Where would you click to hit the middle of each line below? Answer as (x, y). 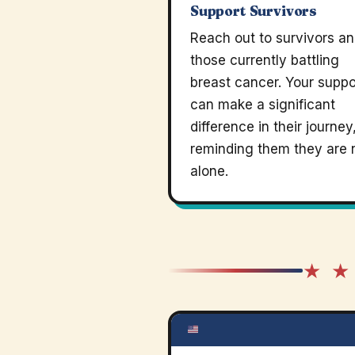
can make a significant (263, 105)
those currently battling (265, 60)
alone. (209, 171)
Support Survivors (254, 11)
